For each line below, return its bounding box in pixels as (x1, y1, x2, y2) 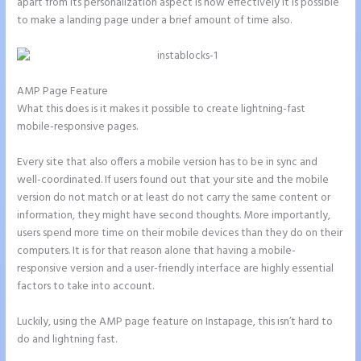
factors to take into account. (17, 278, 155, 296)
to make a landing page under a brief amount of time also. (17, 12, 293, 30)
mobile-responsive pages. (17, 118, 139, 136)
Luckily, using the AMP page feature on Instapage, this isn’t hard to (17, 313, 334, 330)
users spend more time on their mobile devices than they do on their (17, 225, 343, 243)
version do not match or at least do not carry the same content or (17, 189, 331, 207)
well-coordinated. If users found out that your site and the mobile (17, 172, 330, 189)
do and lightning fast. (17, 330, 118, 348)
